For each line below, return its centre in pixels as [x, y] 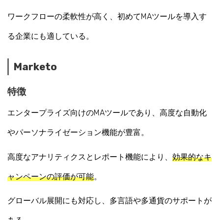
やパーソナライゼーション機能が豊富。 [78, 132]
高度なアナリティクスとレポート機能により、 [90, 157]
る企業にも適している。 [51, 36]
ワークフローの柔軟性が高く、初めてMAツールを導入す [107, 16]
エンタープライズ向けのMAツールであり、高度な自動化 [107, 112]
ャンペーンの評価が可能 [51, 176]
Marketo [35, 67]
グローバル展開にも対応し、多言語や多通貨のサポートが [110, 201]
